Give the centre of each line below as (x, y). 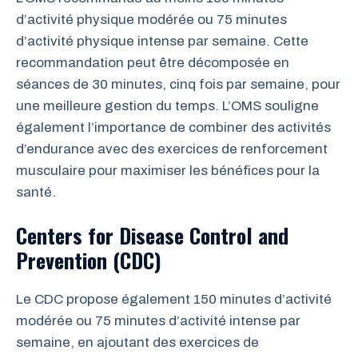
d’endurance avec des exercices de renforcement (172, 149)
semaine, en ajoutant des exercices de (137, 342)
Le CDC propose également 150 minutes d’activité (174, 299)
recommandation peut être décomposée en (153, 62)
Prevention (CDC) (89, 260)
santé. (36, 192)
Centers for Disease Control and (152, 235)
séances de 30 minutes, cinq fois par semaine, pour (178, 84)
